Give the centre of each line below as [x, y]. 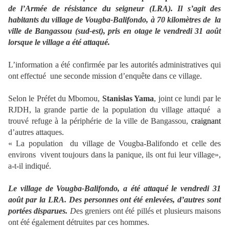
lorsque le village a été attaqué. [59, 42]
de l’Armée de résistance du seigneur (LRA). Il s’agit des [114, 9]
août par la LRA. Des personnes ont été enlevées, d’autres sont [114, 200]
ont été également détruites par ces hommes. [79, 222]
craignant [206, 121]
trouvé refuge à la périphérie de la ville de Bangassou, [100, 121]
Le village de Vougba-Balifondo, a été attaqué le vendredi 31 [114, 189]
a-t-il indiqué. [30, 166]
